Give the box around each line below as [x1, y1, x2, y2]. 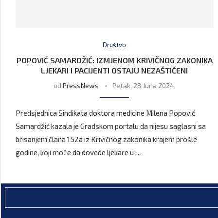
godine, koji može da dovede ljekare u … [16, 148, 142, 157]
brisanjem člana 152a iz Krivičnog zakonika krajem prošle [16, 135, 197, 144]
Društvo [103, 41, 127, 49]
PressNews [62, 81, 99, 90]
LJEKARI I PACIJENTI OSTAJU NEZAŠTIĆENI [41, 66, 188, 75]
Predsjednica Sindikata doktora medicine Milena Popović [16, 109, 195, 118]
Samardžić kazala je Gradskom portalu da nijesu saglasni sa [16, 122, 206, 131]
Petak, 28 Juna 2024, [112, 81, 176, 90]
